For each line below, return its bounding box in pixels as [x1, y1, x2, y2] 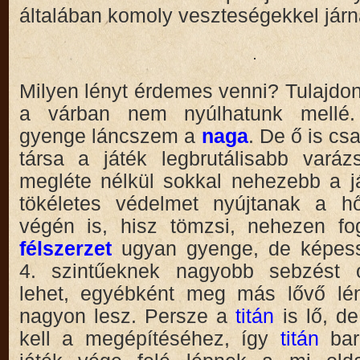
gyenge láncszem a [18, 125, 202, 147]
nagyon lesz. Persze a [18, 305, 236, 327]
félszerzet [18, 237, 121, 260]
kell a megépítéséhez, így [18, 327, 280, 350]
